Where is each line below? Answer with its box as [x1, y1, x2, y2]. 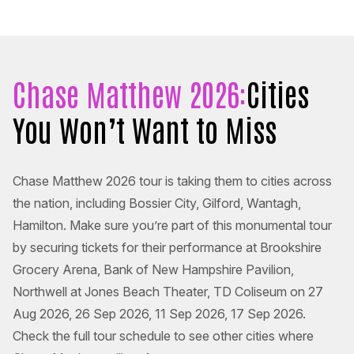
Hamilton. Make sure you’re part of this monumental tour [13, 217, 332, 234]
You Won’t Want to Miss [13, 109, 277, 149]
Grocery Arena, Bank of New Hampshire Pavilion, [13, 262, 294, 278]
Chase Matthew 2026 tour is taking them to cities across [13, 173, 332, 190]
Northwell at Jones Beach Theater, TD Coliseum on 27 [13, 284, 323, 300]
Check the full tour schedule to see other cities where [13, 328, 314, 345]
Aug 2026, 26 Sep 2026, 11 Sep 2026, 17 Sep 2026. [13, 306, 306, 322]
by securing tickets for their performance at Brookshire [13, 239, 322, 256]
